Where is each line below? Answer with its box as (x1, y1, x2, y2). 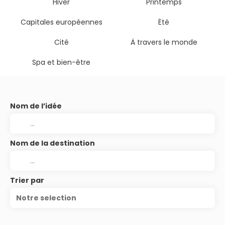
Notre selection (16, 193, 76, 203)
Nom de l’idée (10, 101, 62, 111)
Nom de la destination (10, 138, 95, 149)
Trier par (10, 175, 44, 186)
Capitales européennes (20, 17, 102, 28)
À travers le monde (130, 37, 197, 48)
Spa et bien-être (32, 57, 90, 68)
